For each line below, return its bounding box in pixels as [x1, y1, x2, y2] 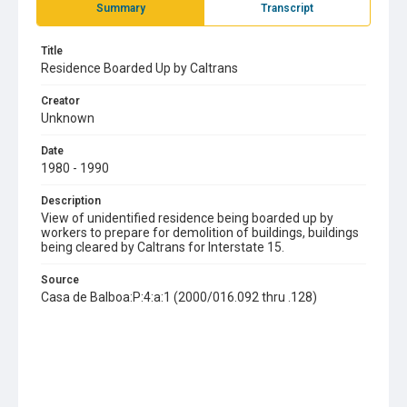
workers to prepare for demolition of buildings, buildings [41, 225, 359, 240]
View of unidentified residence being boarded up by [41, 211, 333, 225]
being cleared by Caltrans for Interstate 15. [41, 240, 284, 254]
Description [41, 194, 101, 207]
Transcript [261, 2, 313, 15]
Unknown [41, 111, 94, 125]
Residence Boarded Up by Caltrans [41, 61, 238, 75]
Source [41, 273, 79, 286]
